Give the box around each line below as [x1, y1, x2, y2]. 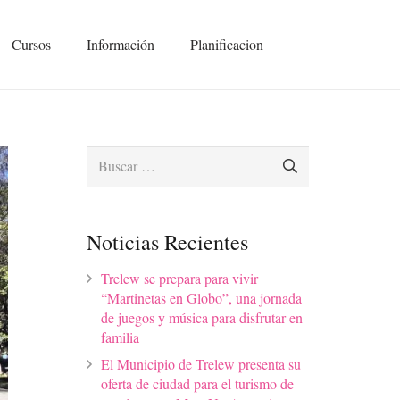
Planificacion [190, 35, 264, 54]
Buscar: [86, 148, 129, 167]
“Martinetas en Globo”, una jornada [101, 287, 302, 307]
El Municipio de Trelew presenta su [101, 354, 301, 373]
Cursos [12, 35, 52, 54]
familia [101, 327, 139, 346]
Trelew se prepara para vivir [101, 268, 258, 287]
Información [87, 35, 155, 54]
